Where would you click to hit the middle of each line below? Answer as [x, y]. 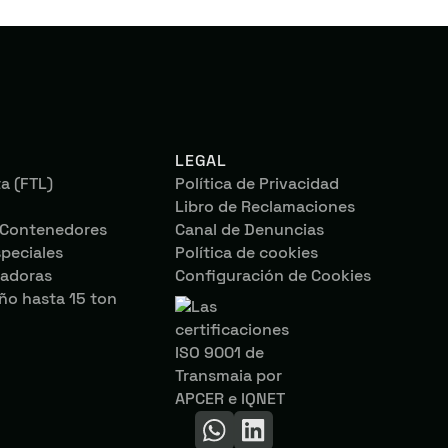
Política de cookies [247, 253]
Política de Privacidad [257, 184]
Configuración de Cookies [273, 276]
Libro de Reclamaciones [265, 207]
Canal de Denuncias [250, 230]
